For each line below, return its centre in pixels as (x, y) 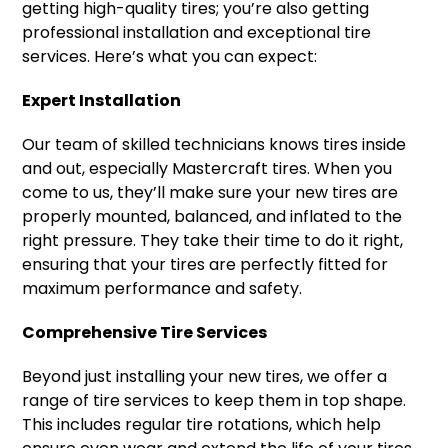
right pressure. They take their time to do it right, (213, 240)
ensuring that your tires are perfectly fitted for (205, 264)
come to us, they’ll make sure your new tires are (210, 192)
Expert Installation (102, 100)
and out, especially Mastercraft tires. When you (207, 168)
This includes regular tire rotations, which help (202, 424)
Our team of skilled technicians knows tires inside (214, 144)
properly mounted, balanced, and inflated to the (212, 216)
